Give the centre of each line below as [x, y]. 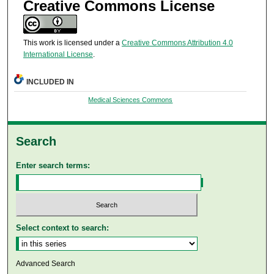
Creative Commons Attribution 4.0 [177, 43]
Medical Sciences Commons [131, 99]
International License [58, 55]
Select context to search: [63, 228]
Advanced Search [46, 264]
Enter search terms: [53, 165]
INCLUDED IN [50, 82]
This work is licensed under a [72, 43]
